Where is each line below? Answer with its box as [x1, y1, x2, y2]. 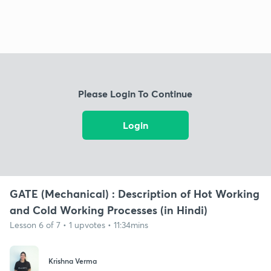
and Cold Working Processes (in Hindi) [10, 202, 207, 217]
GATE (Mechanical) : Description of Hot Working [10, 186, 260, 201]
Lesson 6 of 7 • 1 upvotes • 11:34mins [10, 218, 148, 230]
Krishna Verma [48, 256, 97, 266]
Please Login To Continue [78, 87, 193, 100]
